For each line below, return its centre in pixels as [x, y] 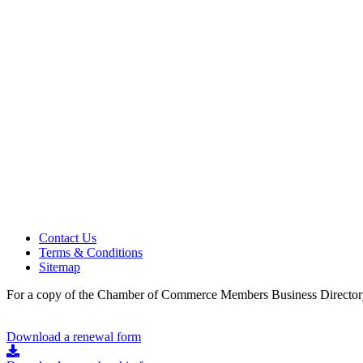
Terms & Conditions [91, 252]
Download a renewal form [74, 336]
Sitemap [60, 267]
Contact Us [68, 237]
